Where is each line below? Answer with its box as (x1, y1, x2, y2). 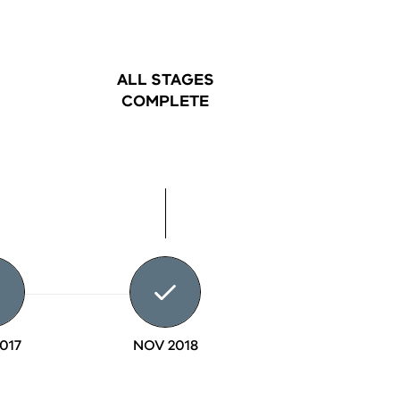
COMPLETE (121, 90, 210, 112)
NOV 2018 (132, 336, 198, 356)
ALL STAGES (116, 69, 214, 91)
